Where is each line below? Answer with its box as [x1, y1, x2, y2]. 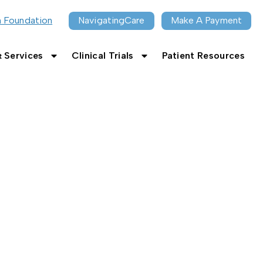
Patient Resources [161, 50, 245, 61]
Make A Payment [170, 15, 242, 26]
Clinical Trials [71, 50, 134, 61]
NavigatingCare [78, 15, 145, 26]
